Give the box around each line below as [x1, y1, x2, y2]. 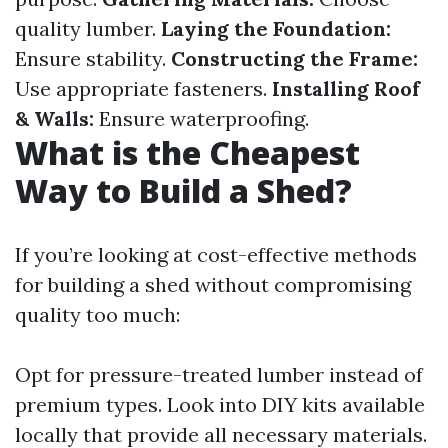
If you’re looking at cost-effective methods [15, 242, 417, 267]
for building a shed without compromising [15, 272, 411, 297]
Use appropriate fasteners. [15, 76, 272, 101]
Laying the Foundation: [161, 16, 391, 41]
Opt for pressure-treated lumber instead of [15, 362, 423, 387]
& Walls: [15, 106, 94, 131]
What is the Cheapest [15, 131, 360, 174]
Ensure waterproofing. [94, 106, 309, 131]
